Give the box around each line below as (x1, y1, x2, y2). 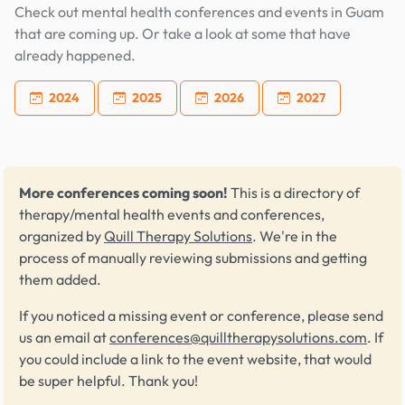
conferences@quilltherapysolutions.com (109, 328, 367, 346)
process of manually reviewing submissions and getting (19, 249, 367, 267)
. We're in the (252, 227, 337, 245)
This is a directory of (228, 184, 360, 202)
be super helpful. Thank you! (19, 372, 198, 390)
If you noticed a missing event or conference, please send (19, 306, 383, 325)
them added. (19, 270, 101, 288)
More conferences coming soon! (19, 184, 228, 202)
